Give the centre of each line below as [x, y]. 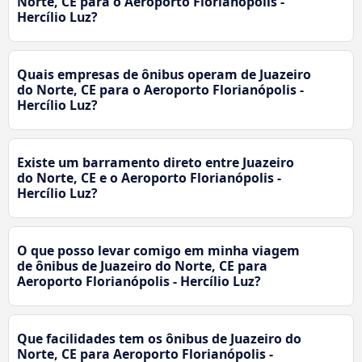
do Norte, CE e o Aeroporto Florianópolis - [149, 177]
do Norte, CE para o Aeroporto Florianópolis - [160, 89]
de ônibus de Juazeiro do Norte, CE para [142, 265]
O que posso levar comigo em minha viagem [158, 250]
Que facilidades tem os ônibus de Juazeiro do [159, 338]
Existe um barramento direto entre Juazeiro [156, 162]
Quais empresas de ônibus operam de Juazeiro [164, 74]
